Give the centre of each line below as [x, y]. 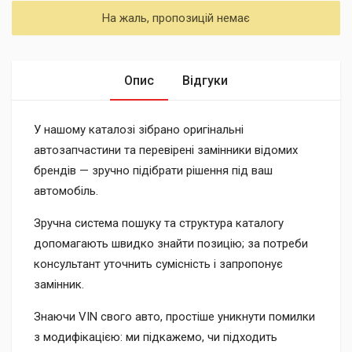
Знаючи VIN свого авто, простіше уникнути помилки [174, 317]
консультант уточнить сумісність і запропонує [158, 264]
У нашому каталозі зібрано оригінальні [139, 130]
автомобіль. [66, 191]
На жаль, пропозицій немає [176, 18]
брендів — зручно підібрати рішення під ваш [153, 170]
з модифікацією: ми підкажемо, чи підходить [156, 337]
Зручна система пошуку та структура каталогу [159, 223]
